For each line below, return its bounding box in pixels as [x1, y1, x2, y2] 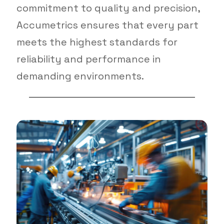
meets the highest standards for [16, 35, 177, 49]
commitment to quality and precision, [16, 1, 200, 15]
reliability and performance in [16, 52, 161, 66]
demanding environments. [16, 69, 144, 83]
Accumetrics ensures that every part [16, 18, 198, 32]
